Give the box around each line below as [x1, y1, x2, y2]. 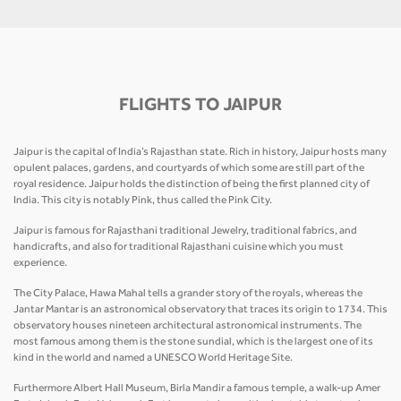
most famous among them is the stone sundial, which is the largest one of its [13, 337, 373, 348]
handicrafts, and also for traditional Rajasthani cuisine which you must [13, 242, 344, 253]
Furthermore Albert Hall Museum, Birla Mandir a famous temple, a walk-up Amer [13, 383, 380, 395]
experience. [13, 258, 69, 269]
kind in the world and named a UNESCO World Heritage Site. [13, 353, 294, 364]
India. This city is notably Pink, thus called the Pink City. [13, 195, 274, 207]
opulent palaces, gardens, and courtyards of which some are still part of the [13, 163, 364, 175]
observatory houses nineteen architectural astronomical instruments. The [13, 320, 362, 332]
